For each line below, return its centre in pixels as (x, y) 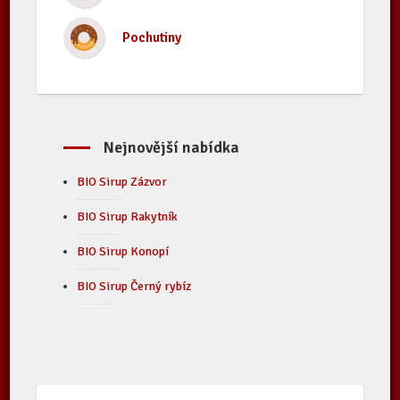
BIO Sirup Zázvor (122, 182)
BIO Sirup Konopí (123, 251)
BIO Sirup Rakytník (128, 217)
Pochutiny (152, 37)
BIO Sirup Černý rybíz (134, 286)
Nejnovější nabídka (172, 147)
